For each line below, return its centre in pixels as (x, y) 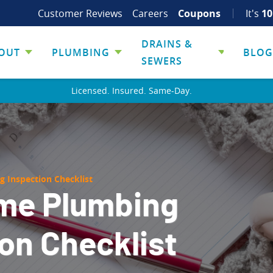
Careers (150, 13)
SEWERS (161, 61)
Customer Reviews (80, 13)
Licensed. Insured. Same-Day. (132, 90)
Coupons (199, 13)
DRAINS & (167, 44)
